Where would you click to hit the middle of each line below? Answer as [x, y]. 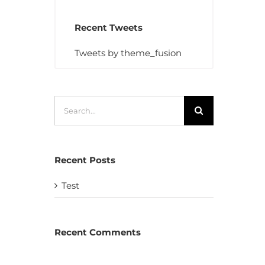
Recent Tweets [108, 27]
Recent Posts [85, 160]
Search [69, 100]
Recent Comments [97, 232]
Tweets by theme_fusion [128, 53]
